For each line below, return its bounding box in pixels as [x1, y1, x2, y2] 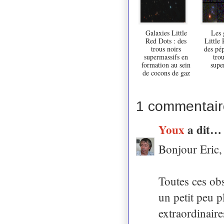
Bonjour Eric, [158, 141, 222, 156]
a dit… [187, 120, 221, 138]
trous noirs [151, 43, 181, 53]
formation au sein [141, 59, 190, 69]
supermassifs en [144, 51, 188, 61]
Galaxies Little [145, 27, 187, 37]
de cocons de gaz [142, 67, 190, 77]
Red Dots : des [145, 35, 186, 45]
